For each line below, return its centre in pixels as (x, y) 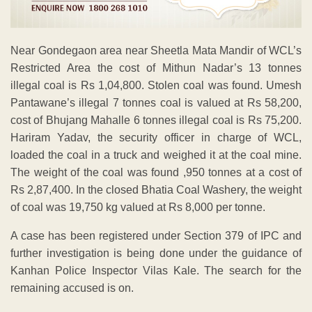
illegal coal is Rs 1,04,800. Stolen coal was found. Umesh (156, 85)
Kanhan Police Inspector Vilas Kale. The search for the (156, 270)
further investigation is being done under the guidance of (156, 253)
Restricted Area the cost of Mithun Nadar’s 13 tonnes (156, 68)
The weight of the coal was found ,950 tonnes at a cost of (156, 172)
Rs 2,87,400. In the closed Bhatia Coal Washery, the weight (156, 189)
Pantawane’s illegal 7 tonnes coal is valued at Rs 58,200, (156, 102)
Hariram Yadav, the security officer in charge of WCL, (156, 137)
